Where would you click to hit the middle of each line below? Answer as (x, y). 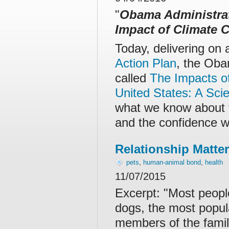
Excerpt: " (142, 193)
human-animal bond (172, 162)
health (214, 162)
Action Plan (146, 63)
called (132, 78)
